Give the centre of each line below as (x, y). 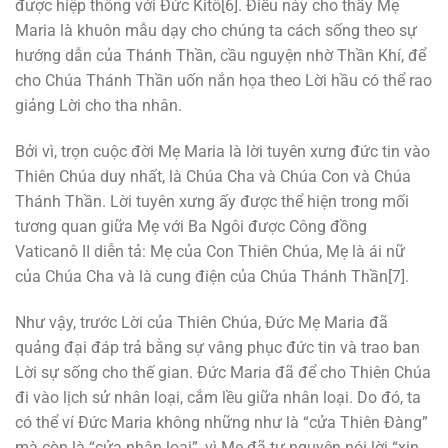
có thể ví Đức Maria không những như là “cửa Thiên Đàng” (221, 422)
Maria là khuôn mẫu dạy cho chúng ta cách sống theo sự (216, 31)
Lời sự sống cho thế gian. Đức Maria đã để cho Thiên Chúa (223, 372)
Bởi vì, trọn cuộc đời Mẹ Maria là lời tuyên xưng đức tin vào (222, 151)
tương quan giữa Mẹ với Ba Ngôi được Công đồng (191, 226)
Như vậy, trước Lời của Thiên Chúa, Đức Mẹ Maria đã (201, 322)
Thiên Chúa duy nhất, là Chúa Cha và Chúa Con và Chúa (213, 176)
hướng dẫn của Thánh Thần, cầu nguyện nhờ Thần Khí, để (220, 56)
